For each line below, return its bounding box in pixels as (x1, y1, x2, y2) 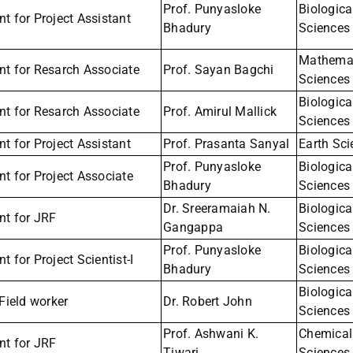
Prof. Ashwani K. (163, 326, 258, 342)
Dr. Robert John (163, 294, 252, 310)
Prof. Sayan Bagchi (163, 62, 274, 78)
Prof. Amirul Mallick (163, 104, 277, 120)
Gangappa (163, 220, 223, 236)
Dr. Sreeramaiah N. (163, 201, 271, 217)
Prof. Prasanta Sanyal (163, 136, 290, 152)
